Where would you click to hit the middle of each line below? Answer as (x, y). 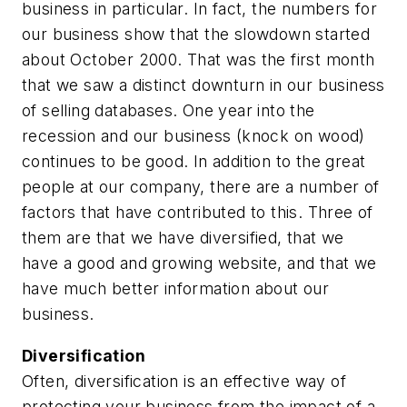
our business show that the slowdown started (196, 34)
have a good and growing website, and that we (199, 263)
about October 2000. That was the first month (199, 59)
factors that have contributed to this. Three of (198, 212)
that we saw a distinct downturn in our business (203, 84)
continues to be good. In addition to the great (194, 161)
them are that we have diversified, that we (183, 237)
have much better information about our (176, 288)
